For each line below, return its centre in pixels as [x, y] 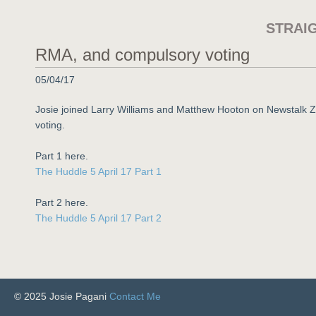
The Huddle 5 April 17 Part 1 [98, 171]
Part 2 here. [62, 202]
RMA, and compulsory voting [142, 55]
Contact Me [135, 296]
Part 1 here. [62, 156]
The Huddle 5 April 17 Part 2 [98, 218]
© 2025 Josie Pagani [62, 296]
